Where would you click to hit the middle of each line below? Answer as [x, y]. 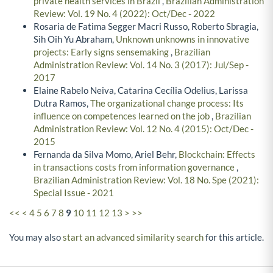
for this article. [234, 237]
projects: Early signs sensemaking [102, 51]
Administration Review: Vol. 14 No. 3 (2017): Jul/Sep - [141, 64]
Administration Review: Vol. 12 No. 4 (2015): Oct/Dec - [144, 128]
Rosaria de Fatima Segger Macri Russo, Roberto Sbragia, [146, 26]
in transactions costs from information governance [135, 167]
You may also [36, 237]
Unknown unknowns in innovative [183, 39]
